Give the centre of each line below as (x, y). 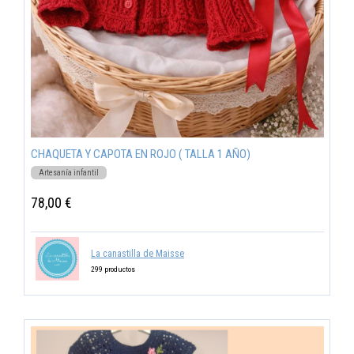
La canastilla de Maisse (137, 253)
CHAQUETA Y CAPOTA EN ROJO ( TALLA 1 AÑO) (140, 154)
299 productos (113, 269)
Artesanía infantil (68, 172)
